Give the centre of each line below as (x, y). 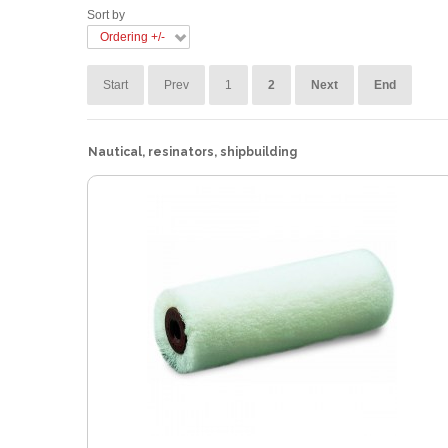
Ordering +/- (132, 37)
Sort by (106, 15)
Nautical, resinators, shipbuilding (192, 152)
